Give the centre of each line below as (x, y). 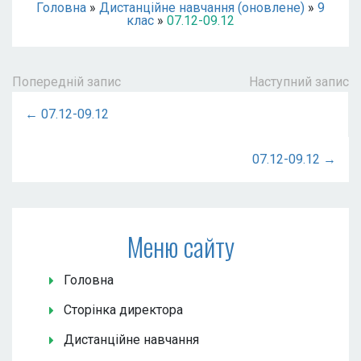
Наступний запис (299, 82)
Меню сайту (180, 246)
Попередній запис (66, 82)
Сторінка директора (123, 310)
